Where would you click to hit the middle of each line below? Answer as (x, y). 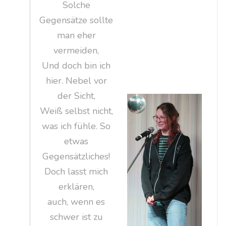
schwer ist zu (76, 217)
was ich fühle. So (76, 126)
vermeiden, (76, 50)
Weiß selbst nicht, (76, 111)
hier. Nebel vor (76, 80)
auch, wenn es (76, 202)
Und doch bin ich (76, 65)
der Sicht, (76, 96)
